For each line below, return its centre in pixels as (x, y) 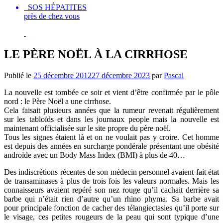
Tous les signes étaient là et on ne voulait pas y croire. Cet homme (111, 137)
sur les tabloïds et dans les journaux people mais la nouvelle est (111, 119)
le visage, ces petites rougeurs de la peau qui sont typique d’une (111, 217)
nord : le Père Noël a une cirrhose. (57, 101)
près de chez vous (52, 16)
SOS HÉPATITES (55, 7)
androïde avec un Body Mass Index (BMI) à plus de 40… (95, 155)
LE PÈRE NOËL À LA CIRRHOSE (96, 54)
